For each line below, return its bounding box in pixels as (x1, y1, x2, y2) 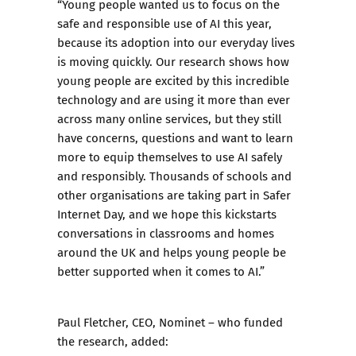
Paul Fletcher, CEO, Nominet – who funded (57, 313, 283, 331)
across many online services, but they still (57, 110, 281, 127)
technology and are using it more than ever (57, 91, 290, 108)
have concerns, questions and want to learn (57, 129, 293, 146)
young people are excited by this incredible (57, 72, 289, 89)
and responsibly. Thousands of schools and (57, 167, 292, 184)
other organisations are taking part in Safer (57, 186, 291, 203)
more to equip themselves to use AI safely (57, 148, 282, 165)
